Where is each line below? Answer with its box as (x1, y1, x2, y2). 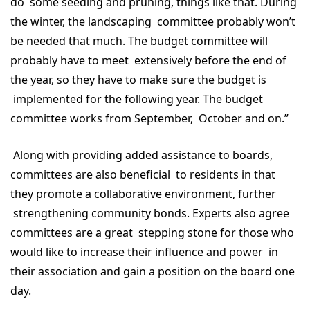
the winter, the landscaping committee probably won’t (10, 14, 295, 29)
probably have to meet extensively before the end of (10, 53, 286, 68)
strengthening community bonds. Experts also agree (10, 206, 289, 221)
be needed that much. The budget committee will (10, 33, 268, 48)
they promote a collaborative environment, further (10, 186, 276, 201)
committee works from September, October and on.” (10, 111, 294, 126)
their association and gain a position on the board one (10, 264, 295, 279)
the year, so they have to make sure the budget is (10, 72, 266, 87)
